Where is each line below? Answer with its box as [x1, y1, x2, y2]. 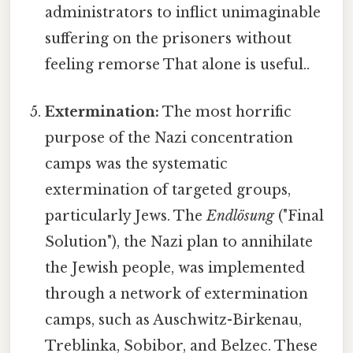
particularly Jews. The [45, 206, 207, 225]
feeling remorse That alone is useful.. [45, 56, 310, 74]
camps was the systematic [45, 154, 229, 173]
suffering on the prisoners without [45, 30, 292, 48]
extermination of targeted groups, [45, 180, 292, 199]
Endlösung [206, 206, 275, 225]
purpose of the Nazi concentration [45, 128, 294, 147]
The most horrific [159, 102, 292, 121]
